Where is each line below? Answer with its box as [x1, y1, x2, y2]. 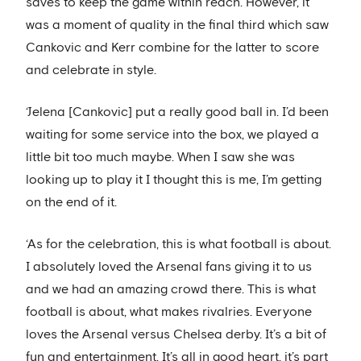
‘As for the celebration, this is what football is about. [26, 237, 331, 251]
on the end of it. [26, 195, 117, 209]
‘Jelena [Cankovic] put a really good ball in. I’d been [26, 105, 329, 118]
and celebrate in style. [26, 63, 156, 77]
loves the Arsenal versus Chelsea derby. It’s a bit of [26, 327, 326, 341]
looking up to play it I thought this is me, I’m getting [26, 172, 322, 186]
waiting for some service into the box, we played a [26, 127, 319, 141]
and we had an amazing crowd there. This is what [26, 282, 316, 296]
